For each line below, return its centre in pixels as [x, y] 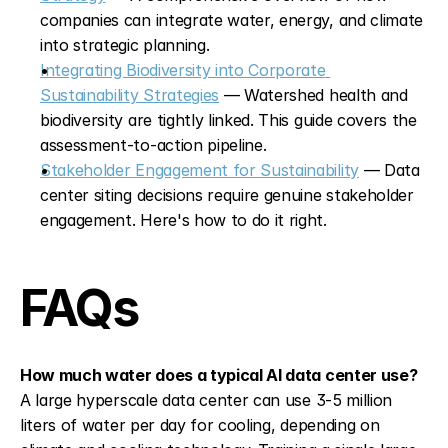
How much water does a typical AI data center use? [219, 375]
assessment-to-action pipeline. [153, 145]
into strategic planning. [125, 45]
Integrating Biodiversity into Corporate [183, 70]
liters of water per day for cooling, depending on [200, 425]
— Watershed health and [313, 95]
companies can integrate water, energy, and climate [231, 20]
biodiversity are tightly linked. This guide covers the [228, 120]
